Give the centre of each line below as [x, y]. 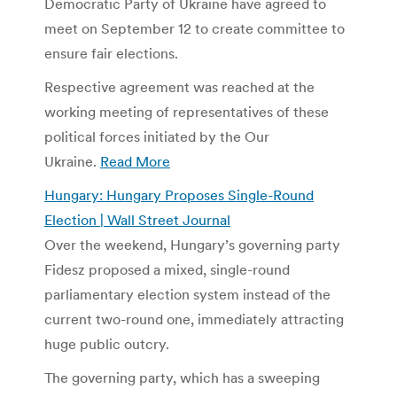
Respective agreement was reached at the [179, 86]
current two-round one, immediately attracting [194, 319]
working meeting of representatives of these [187, 111]
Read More [135, 161]
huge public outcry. [107, 343]
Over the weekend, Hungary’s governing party [192, 244]
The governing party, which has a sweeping [182, 377]
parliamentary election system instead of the [187, 294]
